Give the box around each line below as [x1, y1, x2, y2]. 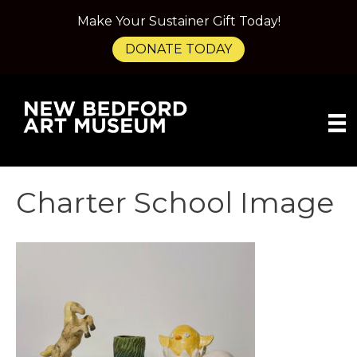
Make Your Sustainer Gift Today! [76, 14, 280, 29]
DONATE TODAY [125, 41, 232, 57]
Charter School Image [16, 185, 334, 221]
